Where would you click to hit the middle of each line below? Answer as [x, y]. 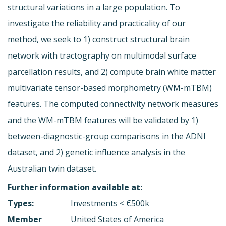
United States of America [118, 219]
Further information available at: [75, 187]
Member [25, 219]
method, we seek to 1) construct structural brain [99, 39]
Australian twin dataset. [52, 168]
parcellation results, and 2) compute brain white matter [112, 71]
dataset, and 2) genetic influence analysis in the [96, 152]
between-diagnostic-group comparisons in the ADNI [107, 136]
